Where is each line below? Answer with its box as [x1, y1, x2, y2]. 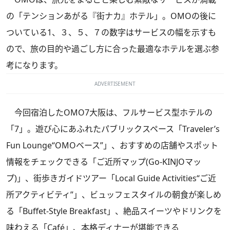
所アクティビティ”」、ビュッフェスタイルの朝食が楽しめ [6, 188, 221, 200]
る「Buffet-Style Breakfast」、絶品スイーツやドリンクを [6, 205, 222, 217]
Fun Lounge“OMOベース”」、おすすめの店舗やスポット [6, 139, 218, 151]
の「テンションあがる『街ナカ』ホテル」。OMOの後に [6, 10, 216, 22]
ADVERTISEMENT [94, 80, 136, 87]
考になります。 [6, 59, 63, 71]
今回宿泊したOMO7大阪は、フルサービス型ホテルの [6, 106, 213, 118]
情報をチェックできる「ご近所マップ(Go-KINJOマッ [6, 156, 201, 167]
